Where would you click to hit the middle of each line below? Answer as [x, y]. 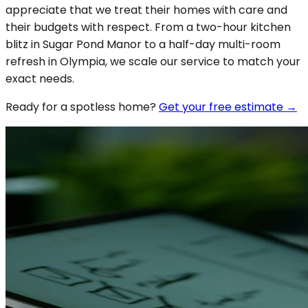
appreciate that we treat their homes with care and [146, 10]
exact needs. [40, 78]
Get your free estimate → [228, 107]
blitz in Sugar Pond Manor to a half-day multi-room [143, 44]
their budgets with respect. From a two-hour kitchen [148, 27]
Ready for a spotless [62, 107]
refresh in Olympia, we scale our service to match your [153, 61]
